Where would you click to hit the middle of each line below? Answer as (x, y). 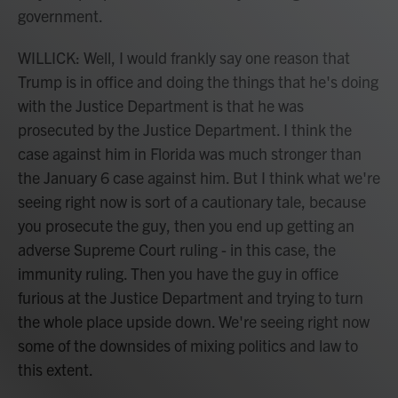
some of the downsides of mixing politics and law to (188, 345)
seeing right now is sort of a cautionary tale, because (192, 201)
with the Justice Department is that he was (161, 105)
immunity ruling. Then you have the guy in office (178, 273)
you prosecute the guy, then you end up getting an (186, 225)
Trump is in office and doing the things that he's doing (198, 81)
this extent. (56, 369)
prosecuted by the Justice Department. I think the (185, 129)
